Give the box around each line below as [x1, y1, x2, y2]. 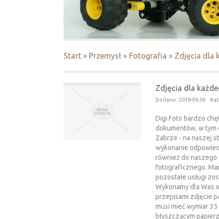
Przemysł [89, 51, 121, 61]
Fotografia [129, 51, 167, 61]
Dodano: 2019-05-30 [155, 97, 205, 103]
